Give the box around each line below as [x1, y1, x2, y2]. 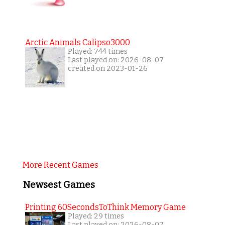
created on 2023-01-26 [67, 64, 148, 73]
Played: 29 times [67, 211, 124, 220]
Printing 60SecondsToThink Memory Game [25, 202, 186, 212]
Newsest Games [22, 179, 95, 191]
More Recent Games [22, 160, 98, 170]
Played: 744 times [67, 47, 128, 56]
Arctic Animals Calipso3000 [25, 38, 130, 48]
